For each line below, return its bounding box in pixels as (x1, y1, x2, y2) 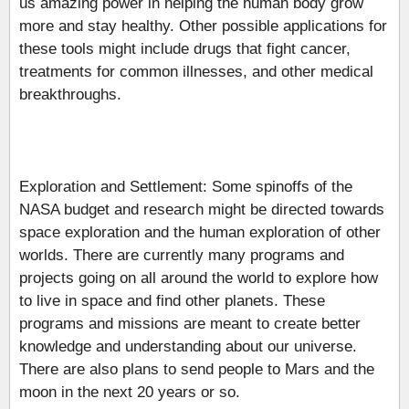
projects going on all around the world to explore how (19, 268, 378, 287)
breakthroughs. (19, 85, 121, 103)
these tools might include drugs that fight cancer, (19, 39, 351, 58)
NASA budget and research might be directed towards (19, 200, 384, 218)
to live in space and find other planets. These (19, 291, 325, 309)
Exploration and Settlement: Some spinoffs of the (19, 177, 352, 195)
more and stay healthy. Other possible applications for (19, 16, 387, 35)
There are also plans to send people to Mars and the (19, 360, 374, 378)
